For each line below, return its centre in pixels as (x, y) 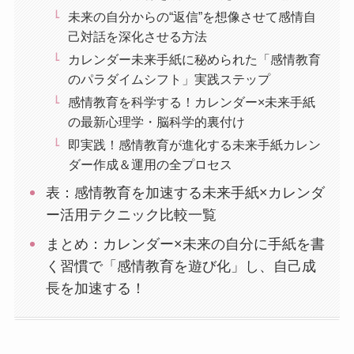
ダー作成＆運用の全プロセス (151, 165)
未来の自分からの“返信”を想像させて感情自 (192, 17)
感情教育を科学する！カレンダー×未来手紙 (192, 102)
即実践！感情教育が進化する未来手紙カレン (195, 145)
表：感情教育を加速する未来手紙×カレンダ (186, 193)
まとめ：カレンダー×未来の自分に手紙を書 (186, 245)
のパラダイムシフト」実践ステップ (169, 79)
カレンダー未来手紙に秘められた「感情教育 (195, 60)
